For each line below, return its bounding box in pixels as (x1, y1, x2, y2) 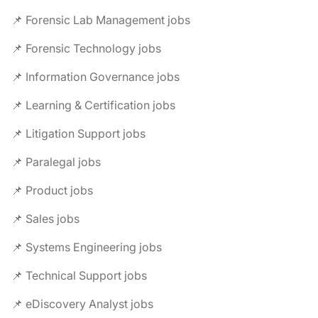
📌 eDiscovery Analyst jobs (11, 296, 153, 311)
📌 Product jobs (11, 182, 93, 197)
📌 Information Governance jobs (11, 69, 180, 84)
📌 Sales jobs (11, 211, 79, 226)
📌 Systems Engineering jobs (11, 239, 162, 254)
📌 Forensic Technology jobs (11, 40, 161, 55)
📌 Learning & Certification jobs (11, 97, 175, 112)
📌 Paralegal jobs (11, 154, 101, 169)
